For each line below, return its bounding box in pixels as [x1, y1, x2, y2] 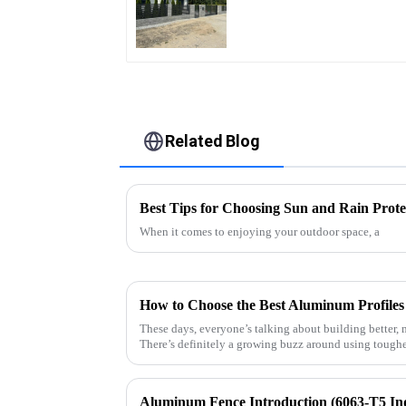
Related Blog [165, 130, 261, 150]
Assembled [240, 14, 318, 29]
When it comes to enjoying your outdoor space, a [140, 225, 380, 239]
